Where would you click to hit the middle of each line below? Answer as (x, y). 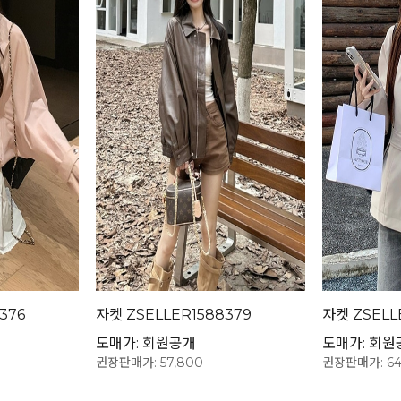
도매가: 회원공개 (146, 344)
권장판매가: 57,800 (150, 363)
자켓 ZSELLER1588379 (174, 315)
